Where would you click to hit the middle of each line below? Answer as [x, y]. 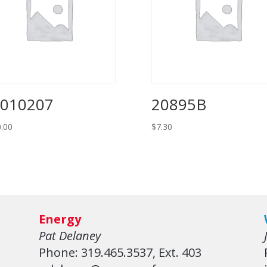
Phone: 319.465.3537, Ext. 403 [120, 253]
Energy [60, 219]
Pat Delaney [69, 236]
